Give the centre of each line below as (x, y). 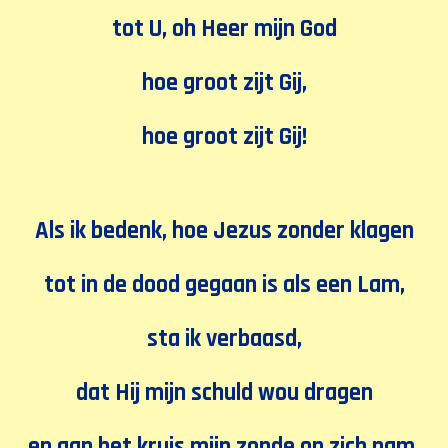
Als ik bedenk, (103, 231)
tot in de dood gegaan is (163, 285)
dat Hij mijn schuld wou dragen (224, 393)
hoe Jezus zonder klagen (292, 231)
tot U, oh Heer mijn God (224, 29)
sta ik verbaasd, (224, 339)
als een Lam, (343, 285)
